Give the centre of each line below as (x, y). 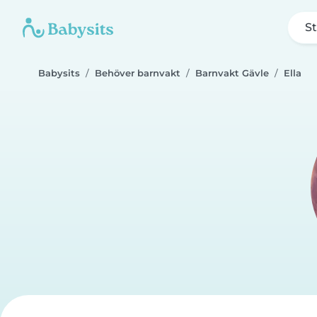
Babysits (59, 73)
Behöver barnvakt (138, 73)
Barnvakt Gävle (232, 73)
